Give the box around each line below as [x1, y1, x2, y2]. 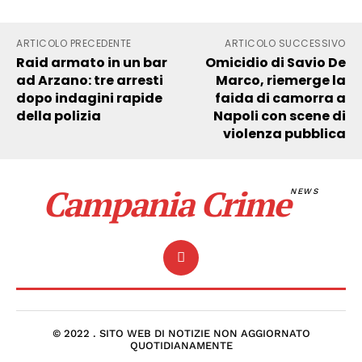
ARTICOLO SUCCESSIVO [225, 36, 346, 50]
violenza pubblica [222, 124, 346, 143]
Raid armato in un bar [16, 53, 167, 72]
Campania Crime [42, 180, 290, 226]
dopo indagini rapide [16, 88, 162, 107]
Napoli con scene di [213, 106, 346, 125]
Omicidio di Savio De [204, 53, 346, 72]
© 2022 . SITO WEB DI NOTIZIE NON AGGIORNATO [52, 327, 310, 340]
